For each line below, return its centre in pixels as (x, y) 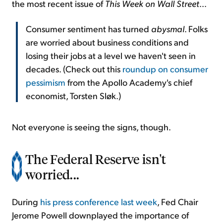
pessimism (46, 82)
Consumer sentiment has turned (88, 29)
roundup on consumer (165, 69)
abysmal (168, 29)
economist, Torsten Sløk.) (73, 96)
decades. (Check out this (74, 69)
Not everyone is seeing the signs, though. (91, 127)
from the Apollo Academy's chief (129, 82)
